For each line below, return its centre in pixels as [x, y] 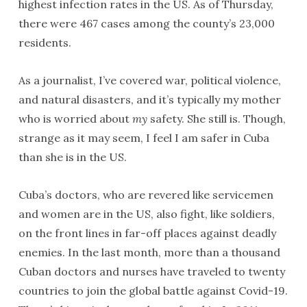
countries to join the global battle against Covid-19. [153, 291]
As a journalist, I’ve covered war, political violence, [149, 80]
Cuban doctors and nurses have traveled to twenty [151, 271]
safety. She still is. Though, [216, 119]
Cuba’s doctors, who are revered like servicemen [146, 195]
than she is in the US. [72, 157]
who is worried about [75, 119]
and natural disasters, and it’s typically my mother [149, 99]
